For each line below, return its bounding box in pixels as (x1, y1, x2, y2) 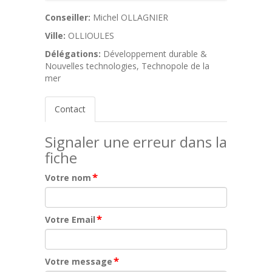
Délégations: (45, 48, 101, 59)
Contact (55, 103, 86, 115)
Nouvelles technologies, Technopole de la (45, 60, 209, 72)
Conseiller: (45, 12, 90, 23)
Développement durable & (103, 48, 207, 59)
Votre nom (45, 172, 91, 183)
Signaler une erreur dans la (45, 132, 227, 152)
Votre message (45, 256, 112, 267)
